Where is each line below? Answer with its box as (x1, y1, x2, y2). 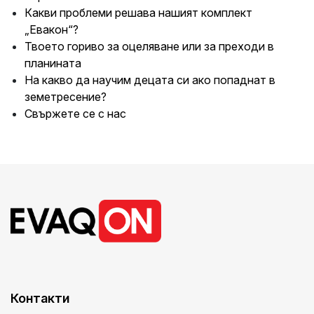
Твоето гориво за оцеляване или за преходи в (25, 39, 274, 54)
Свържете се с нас (25, 107, 126, 121)
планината (25, 56, 81, 71)
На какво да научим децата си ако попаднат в (25, 73, 275, 88)
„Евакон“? (25, 22, 78, 37)
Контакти (11, 290, 69, 306)
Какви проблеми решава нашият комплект (25, 6, 252, 20)
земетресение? (25, 90, 107, 104)
